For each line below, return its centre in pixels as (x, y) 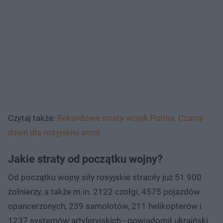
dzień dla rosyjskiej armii (54, 132)
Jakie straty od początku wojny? (85, 159)
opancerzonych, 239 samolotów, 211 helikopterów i (105, 206)
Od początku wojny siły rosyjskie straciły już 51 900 (105, 177)
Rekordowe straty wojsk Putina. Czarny (130, 118)
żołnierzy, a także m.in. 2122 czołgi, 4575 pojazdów (104, 191)
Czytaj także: (33, 118)
